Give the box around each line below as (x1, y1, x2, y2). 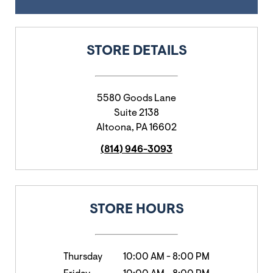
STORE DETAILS (86, 44, 187, 58)
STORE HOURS (89, 203, 184, 217)
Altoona (96, 123, 132, 133)
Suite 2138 (114, 108, 159, 118)
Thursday (63, 252, 102, 262)
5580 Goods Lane (97, 94, 176, 104)
